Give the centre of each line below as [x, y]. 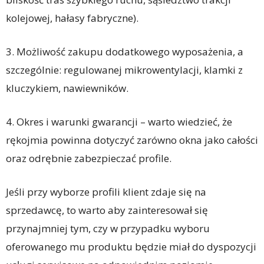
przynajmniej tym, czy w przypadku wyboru [108, 229]
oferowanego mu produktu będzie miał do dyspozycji [131, 247]
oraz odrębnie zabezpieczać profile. [89, 159]
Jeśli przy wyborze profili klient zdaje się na [106, 192]
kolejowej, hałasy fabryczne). [72, 18]
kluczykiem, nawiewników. [67, 88]
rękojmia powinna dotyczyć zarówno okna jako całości [132, 140]
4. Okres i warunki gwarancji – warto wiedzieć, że [119, 122]
